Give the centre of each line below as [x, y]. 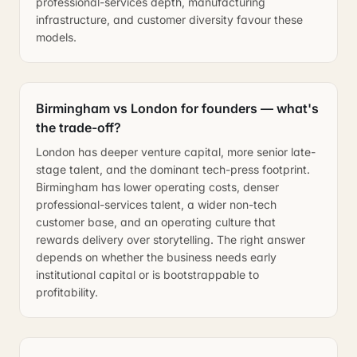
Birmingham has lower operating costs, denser [157, 187]
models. [56, 37]
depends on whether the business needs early [156, 257]
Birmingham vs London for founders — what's [177, 108]
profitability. [67, 292]
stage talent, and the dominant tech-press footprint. [173, 169]
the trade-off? [78, 127]
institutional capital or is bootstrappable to [147, 275]
